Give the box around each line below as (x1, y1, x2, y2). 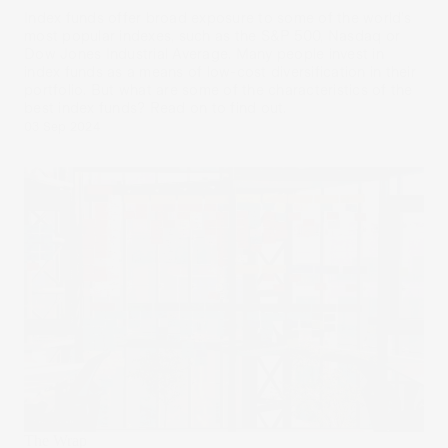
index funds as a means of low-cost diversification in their (24, 63, 416, 80)
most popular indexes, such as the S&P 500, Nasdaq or (24, 27, 400, 44)
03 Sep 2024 (24, 119, 100, 134)
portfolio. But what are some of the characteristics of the (24, 81, 413, 98)
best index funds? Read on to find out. (24, 99, 287, 116)
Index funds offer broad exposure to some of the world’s (24, 9, 411, 26)
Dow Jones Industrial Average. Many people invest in (24, 45, 384, 62)
